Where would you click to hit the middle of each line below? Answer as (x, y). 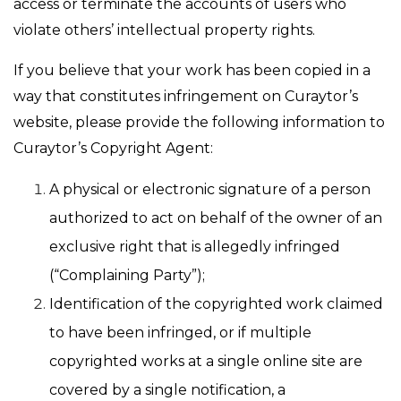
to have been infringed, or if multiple (180, 333)
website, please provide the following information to (199, 122)
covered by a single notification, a (167, 390)
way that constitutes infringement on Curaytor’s (186, 96)
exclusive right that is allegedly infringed (195, 247)
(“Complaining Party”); (127, 275)
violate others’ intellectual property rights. (164, 30)
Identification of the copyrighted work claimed (216, 304)
